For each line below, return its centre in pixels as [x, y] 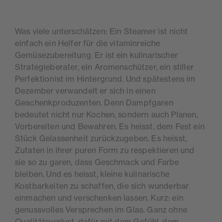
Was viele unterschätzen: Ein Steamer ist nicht [102, 31]
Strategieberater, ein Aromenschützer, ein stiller [104, 67]
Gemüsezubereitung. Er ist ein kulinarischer [96, 55]
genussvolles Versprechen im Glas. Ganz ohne [101, 210]
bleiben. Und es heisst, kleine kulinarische [92, 174]
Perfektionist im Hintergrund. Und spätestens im [105, 79]
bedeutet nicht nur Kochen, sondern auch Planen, [107, 115]
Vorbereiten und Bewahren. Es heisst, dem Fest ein [110, 127]
